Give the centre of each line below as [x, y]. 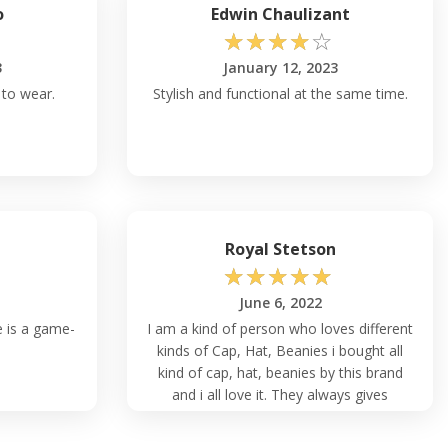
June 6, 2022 [280, 303]
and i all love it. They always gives [280, 395]
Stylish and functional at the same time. [280, 94]
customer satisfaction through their [280, 417]
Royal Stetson [280, 249]
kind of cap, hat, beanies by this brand [280, 373]
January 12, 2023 [280, 68]
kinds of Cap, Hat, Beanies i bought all [280, 351]
